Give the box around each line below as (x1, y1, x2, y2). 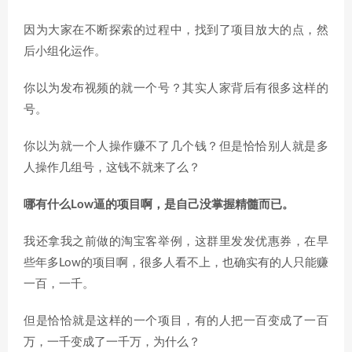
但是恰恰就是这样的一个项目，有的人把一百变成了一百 (24, 315, 328, 327)
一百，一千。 (24, 278, 94, 290)
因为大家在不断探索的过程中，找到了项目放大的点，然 (24, 24, 328, 36)
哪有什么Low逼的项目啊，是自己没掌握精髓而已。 (24, 199, 294, 211)
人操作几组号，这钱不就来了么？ (24, 162, 200, 174)
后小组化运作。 (24, 46, 106, 57)
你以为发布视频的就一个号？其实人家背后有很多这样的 (24, 82, 328, 94)
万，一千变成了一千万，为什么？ (24, 336, 200, 348)
